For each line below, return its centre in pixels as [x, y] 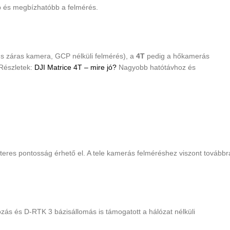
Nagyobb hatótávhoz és [156, 68]
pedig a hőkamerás [177, 56]
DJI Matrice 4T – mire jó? [75, 68]
